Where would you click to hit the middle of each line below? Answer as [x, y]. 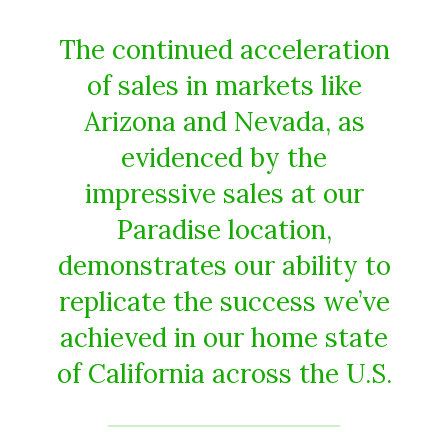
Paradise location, [224, 229]
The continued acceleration [224, 49]
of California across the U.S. [224, 373]
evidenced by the [224, 157]
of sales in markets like [224, 85]
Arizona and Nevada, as [224, 121]
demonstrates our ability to [224, 265]
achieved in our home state [224, 337]
